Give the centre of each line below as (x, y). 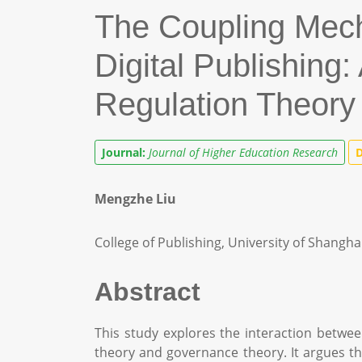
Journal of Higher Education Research (243, 152)
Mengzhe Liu (135, 199)
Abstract (147, 292)
